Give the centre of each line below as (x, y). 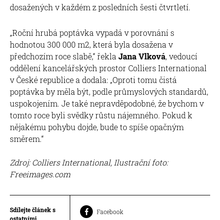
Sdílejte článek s (33, 209)
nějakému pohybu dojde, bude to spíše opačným (97, 127)
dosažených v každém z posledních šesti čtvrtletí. (100, 7)
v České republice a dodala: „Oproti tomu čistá (93, 80)
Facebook (110, 211)
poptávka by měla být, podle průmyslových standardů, (109, 91)
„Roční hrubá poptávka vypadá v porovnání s (92, 32)
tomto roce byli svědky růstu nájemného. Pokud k (101, 115)
